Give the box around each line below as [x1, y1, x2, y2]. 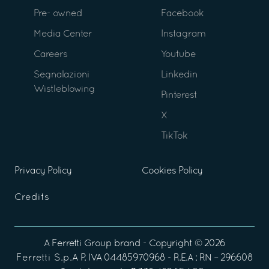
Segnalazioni [34, 70, 89, 79]
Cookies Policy [142, 166, 202, 175]
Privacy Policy [14, 166, 71, 175]
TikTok [161, 131, 187, 141]
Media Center [34, 29, 92, 38]
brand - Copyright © [112, 239, 204, 248]
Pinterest [161, 91, 197, 100]
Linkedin [161, 70, 198, 79]
